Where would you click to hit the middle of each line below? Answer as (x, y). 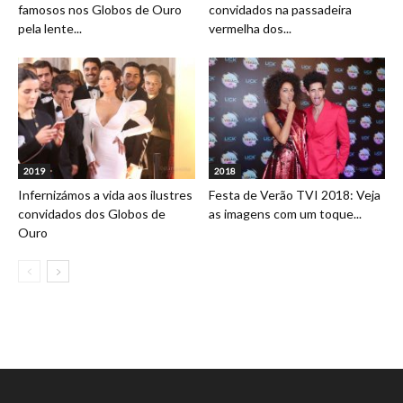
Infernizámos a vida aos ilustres (105, 195)
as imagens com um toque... (285, 214)
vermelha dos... (250, 28)
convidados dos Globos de (92, 214)
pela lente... (50, 28)
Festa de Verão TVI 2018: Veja (294, 195)
